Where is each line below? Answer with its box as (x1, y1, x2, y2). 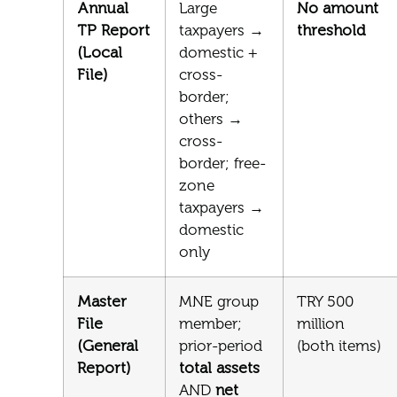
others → (179, 110, 243, 128)
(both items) (297, 337, 381, 355)
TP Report (77, 21, 150, 40)
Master (77, 292, 127, 311)
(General (77, 337, 138, 355)
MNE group (179, 292, 259, 311)
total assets (179, 359, 260, 378)
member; (179, 315, 242, 333)
